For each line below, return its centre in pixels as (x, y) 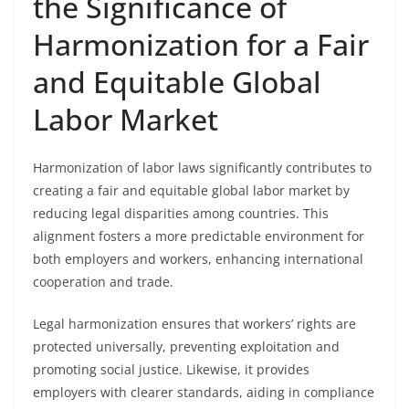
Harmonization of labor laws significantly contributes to (202, 168)
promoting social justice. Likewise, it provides (171, 369)
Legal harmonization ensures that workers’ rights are (194, 324)
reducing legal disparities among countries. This (181, 213)
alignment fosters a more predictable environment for (199, 236)
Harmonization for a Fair (201, 44)
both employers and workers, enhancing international (198, 259)
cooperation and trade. (103, 282)
